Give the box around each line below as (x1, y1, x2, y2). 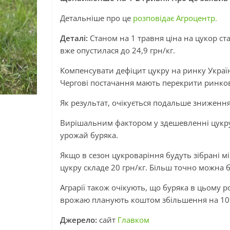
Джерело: (60, 215, 99, 225)
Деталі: (60, 33, 88, 43)
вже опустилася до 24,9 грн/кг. (60, 45, 175, 55)
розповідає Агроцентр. (133, 13, 217, 23)
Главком (118, 215, 149, 225)
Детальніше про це (60, 13, 133, 23)
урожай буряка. (60, 130, 118, 140)
